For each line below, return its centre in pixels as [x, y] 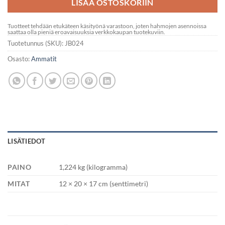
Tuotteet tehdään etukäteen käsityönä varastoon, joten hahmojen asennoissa [107, 26]
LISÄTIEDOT [27, 141]
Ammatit [44, 59]
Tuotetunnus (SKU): [36, 43]
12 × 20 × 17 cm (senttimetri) [104, 183]
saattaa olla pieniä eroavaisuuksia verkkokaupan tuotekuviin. [86, 32]
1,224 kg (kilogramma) [93, 167]
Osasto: [19, 59]
